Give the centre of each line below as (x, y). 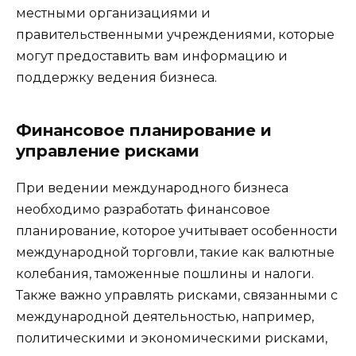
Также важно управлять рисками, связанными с (177, 296)
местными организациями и (113, 14)
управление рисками (108, 151)
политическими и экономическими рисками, (172, 339)
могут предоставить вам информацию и (152, 56)
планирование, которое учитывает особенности (177, 231)
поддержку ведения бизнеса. (116, 78)
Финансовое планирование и (144, 131)
